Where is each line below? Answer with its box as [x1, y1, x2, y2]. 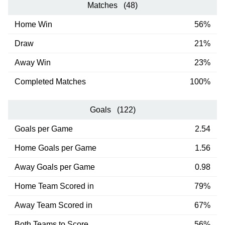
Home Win [14, 20, 52, 29]
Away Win [14, 58, 51, 67]
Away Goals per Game [14, 162, 95, 171]
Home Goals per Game [14, 143, 96, 152]
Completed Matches [14, 77, 86, 86]
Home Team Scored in [14, 181, 94, 190]
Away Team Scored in [14, 200, 92, 209]
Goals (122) [89, 105, 136, 114]
